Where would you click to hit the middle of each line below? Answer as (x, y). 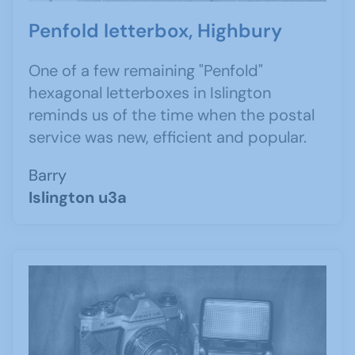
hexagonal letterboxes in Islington (150, 93)
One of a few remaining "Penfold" (146, 71)
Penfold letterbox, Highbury (155, 31)
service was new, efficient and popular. (168, 137)
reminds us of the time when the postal (172, 115)
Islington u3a (78, 198)
